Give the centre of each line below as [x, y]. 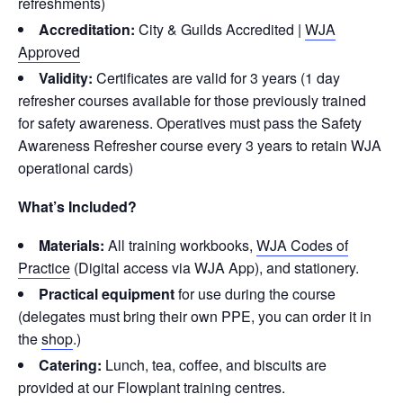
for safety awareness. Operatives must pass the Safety [190, 122]
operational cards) [76, 167]
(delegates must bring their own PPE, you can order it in [195, 316]
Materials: [72, 245]
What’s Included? [77, 206]
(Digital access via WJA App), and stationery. [215, 267]
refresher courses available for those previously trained [192, 100]
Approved [49, 51]
